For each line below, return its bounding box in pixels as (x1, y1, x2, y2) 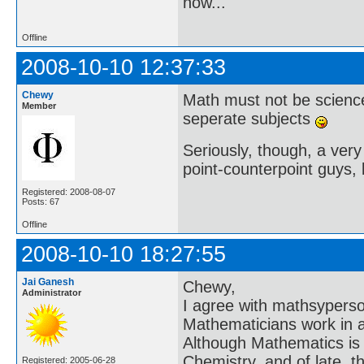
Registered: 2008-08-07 (22, 186, 115, 197)
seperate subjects (183, 109, 315, 128)
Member (22, 100, 56, 110)
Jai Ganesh (22, 275, 74, 288)
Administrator (22, 287, 81, 297)
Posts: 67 (22, 196, 59, 206)
